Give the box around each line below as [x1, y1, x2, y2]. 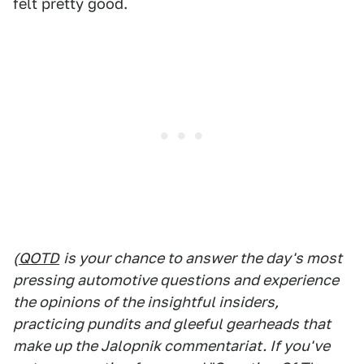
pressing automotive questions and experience [13, 271, 339, 288]
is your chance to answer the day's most [63, 249, 342, 266]
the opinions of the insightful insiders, [13, 293, 279, 310]
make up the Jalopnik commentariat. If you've [13, 337, 330, 354]
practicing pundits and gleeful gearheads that [13, 315, 331, 332]
